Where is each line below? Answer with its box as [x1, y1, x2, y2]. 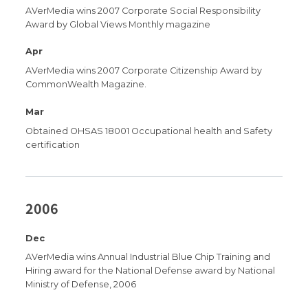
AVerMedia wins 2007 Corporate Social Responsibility [25, 5, 261, 16]
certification [25, 139, 80, 150]
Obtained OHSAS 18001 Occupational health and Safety [25, 125, 273, 136]
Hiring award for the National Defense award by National [25, 265, 276, 276]
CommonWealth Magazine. [25, 79, 147, 90]
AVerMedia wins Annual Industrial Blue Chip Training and [25, 252, 271, 263]
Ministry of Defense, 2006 [25, 279, 137, 290]
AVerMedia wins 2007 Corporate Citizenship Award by [25, 65, 263, 76]
